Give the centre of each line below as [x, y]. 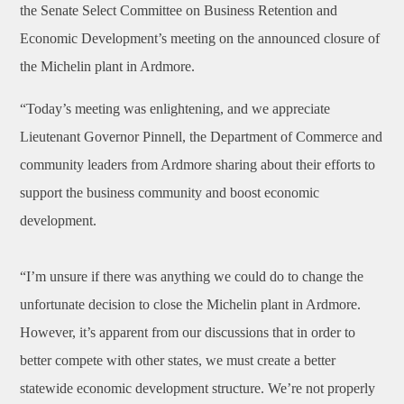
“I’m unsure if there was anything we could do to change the [192, 276]
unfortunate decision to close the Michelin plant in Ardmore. [191, 304]
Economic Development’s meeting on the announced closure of [200, 38]
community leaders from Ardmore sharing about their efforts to [198, 165]
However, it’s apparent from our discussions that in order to [188, 332]
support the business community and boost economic [170, 193]
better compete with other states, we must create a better [178, 360]
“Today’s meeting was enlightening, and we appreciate [175, 109]
